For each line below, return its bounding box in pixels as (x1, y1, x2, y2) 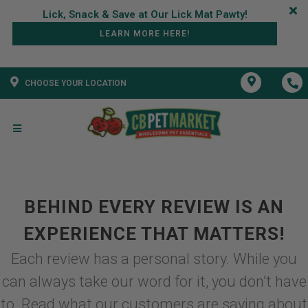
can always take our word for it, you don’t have (1, 273, 307, 290)
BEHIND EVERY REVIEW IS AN (24, 197, 284, 217)
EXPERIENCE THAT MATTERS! (23, 223, 285, 244)
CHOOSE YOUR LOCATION (25, 78, 126, 88)
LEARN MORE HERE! (100, 29, 190, 38)
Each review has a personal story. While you (11, 250, 297, 267)
